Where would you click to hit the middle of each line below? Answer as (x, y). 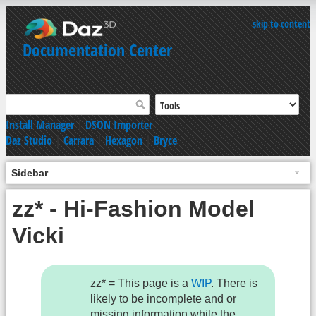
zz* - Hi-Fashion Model (133, 208)
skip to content (281, 24)
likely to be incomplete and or (164, 299)
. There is (235, 284)
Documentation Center (97, 50)
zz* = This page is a (141, 284)
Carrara (79, 140)
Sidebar (30, 172)
